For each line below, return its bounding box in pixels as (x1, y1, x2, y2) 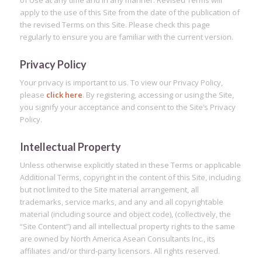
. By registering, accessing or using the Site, (82, 89, 234, 101)
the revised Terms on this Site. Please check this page (19, 19, 210, 30)
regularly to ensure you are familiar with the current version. (19, 32, 233, 43)
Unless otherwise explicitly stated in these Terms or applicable (19, 160, 241, 171)
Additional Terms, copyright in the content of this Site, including (19, 172, 240, 183)
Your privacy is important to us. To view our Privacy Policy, (19, 77, 223, 88)
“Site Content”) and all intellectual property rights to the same (19, 221, 235, 232)
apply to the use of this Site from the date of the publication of (19, 7, 240, 18)
